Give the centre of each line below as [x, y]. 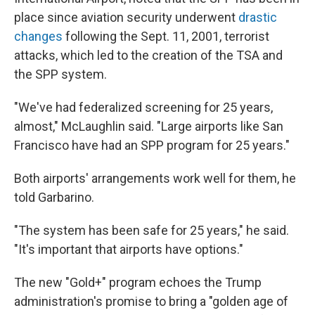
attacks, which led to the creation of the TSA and [148, 55]
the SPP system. [60, 74]
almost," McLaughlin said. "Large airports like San [149, 126]
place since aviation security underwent [126, 17]
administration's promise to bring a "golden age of [151, 301]
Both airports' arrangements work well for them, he [155, 178]
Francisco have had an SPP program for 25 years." [152, 145]
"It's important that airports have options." [129, 249]
